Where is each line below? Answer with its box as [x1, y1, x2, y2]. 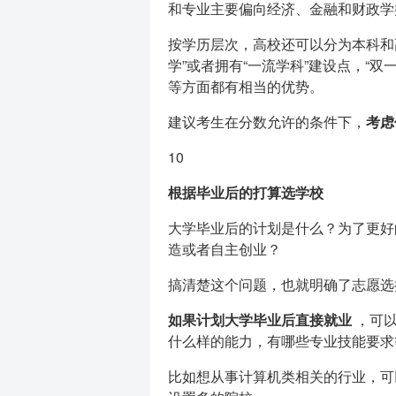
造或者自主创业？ [167, 239, 281, 259]
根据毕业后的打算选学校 [167, 182, 324, 202]
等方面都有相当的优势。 [167, 76, 324, 96]
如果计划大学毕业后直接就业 [167, 309, 352, 330]
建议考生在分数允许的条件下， [167, 111, 366, 132]
